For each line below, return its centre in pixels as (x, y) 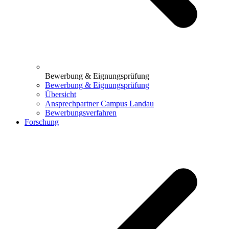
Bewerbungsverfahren (81, 112)
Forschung (42, 122)
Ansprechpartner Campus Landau (99, 103)
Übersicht (61, 94)
